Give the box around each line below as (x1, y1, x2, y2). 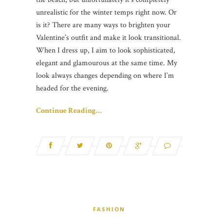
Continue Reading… (36, 105, 102, 116)
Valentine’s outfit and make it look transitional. (36, 32, 181, 43)
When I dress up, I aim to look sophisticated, (36, 45, 175, 55)
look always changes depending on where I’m (36, 70, 174, 81)
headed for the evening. (36, 83, 109, 93)
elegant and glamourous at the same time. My (36, 57, 177, 68)
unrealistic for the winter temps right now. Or (36, 7, 177, 18)
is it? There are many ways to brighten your (36, 19, 170, 30)
